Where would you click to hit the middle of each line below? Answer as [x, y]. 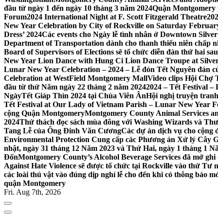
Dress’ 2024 [23, 35]
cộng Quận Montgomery [44, 113]
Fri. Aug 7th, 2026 [32, 192]
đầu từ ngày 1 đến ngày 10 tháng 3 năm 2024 [78, 8]
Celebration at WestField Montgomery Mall [76, 78]
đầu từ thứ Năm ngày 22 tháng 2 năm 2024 [75, 87]
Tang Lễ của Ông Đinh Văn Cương [63, 131]
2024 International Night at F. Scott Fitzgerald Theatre [117, 17]
